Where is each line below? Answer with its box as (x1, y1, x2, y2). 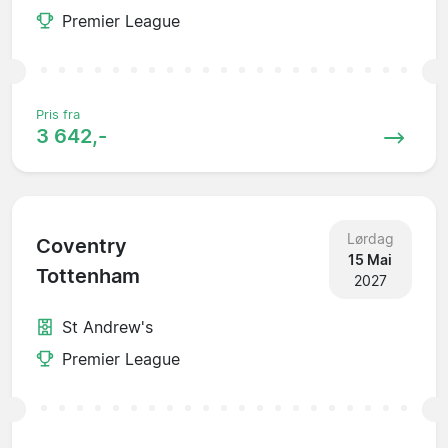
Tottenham (36, 264, 140, 289)
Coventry (36, 234, 127, 259)
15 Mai (348, 250, 393, 268)
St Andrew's (62, 316, 153, 337)
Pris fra (36, 106, 80, 122)
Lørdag (346, 229, 394, 247)
